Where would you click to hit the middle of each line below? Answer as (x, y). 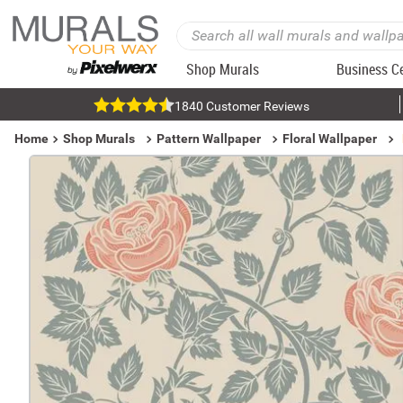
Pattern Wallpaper (209, 139)
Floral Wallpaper (330, 139)
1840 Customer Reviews (242, 106)
